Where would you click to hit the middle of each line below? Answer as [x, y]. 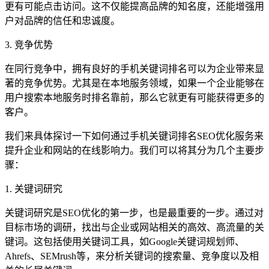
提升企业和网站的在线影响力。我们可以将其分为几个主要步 [134, 151]
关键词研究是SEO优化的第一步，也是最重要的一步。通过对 [134, 213]
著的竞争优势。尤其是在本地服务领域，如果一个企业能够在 [134, 83]
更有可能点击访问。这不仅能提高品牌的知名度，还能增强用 [134, 7]
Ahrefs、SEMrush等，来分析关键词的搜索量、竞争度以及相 [132, 256]
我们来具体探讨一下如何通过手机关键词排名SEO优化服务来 [134, 136]
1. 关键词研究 [34, 189]
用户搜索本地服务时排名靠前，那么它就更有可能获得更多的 [134, 98]
